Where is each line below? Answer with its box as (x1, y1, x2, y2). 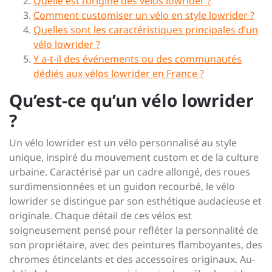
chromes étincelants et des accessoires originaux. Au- (9, 252, 255, 266)
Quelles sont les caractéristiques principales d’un (33, 22, 258, 36)
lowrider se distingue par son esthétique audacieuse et (9, 194, 262, 208)
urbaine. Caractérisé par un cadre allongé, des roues (9, 165, 250, 178)
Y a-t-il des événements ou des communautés (33, 52, 242, 66)
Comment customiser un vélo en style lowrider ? (33, 8, 254, 22)
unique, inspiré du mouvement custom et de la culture (9, 150, 259, 164)
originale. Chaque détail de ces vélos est (9, 208, 192, 222)
